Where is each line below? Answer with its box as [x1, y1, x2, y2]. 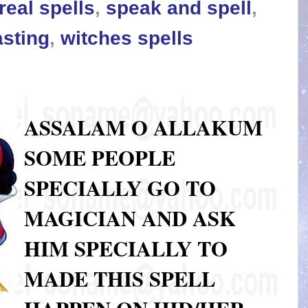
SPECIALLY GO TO [24, 173, 216, 203]
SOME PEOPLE [24, 142, 175, 173]
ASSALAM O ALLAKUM [24, 112, 263, 143]
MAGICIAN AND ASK [24, 203, 236, 234]
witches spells [60, 27, 193, 49]
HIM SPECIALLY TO [24, 233, 228, 264]
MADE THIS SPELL [24, 263, 215, 294]
